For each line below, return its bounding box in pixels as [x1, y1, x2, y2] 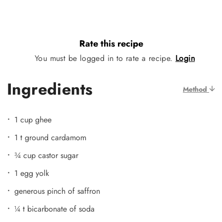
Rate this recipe [79, 37, 143, 51]
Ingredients [7, 77, 93, 101]
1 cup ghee [14, 113, 52, 125]
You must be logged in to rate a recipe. [35, 52, 175, 64]
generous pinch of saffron [14, 185, 100, 197]
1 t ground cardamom [14, 131, 86, 143]
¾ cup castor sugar [14, 149, 78, 161]
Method [183, 84, 209, 94]
